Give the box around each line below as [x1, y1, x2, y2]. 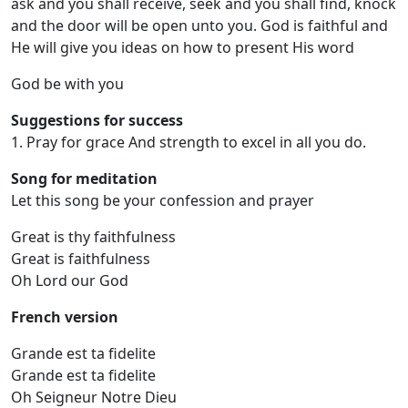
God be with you [11, 73, 124, 94]
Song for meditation [11, 168, 158, 189]
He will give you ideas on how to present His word [11, 36, 354, 57]
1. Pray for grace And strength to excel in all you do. [11, 131, 366, 152]
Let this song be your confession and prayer [11, 189, 314, 210]
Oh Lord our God [11, 270, 128, 291]
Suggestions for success [11, 109, 183, 130]
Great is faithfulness [11, 248, 150, 269]
